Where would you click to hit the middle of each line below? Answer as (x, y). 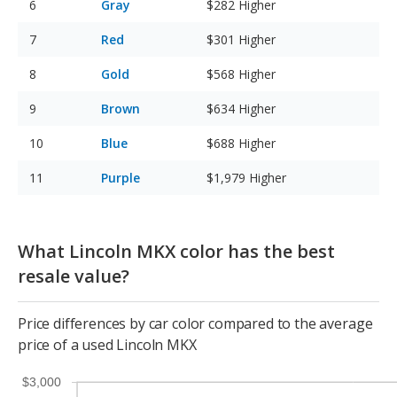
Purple (121, 178)
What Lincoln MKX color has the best (176, 252)
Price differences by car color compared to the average (195, 324)
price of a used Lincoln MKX (107, 345)
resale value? (74, 276)
